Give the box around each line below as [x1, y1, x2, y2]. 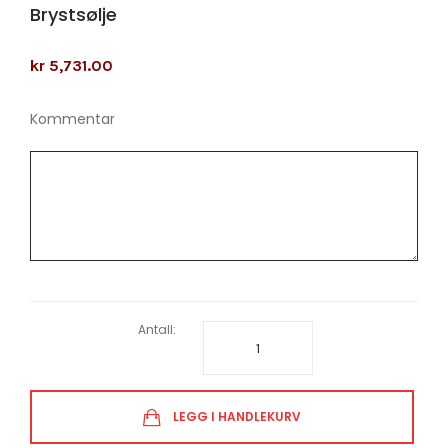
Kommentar [30, 109, 115, 129]
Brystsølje [30, 2, 117, 27]
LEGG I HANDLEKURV [173, 408, 302, 426]
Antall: [138, 320, 177, 338]
